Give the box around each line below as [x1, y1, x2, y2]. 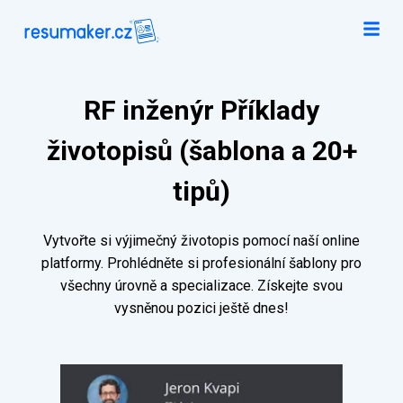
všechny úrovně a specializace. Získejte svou [60, 277, 343, 295]
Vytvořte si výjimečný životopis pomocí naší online [43, 232, 360, 250]
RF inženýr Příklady [84, 94, 319, 127]
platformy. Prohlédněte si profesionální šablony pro [41, 255, 362, 273]
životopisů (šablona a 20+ [46, 135, 357, 167]
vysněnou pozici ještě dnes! [114, 300, 289, 318]
